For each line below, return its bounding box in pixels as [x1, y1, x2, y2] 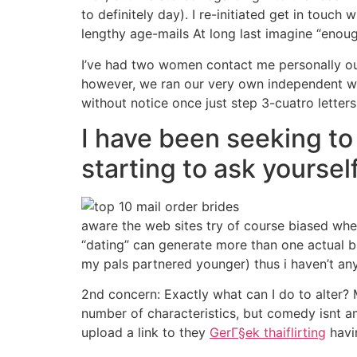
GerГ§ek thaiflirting [210, 324, 326, 341]
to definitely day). [81, 6, 188, 23]
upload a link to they [81, 324, 210, 341]
